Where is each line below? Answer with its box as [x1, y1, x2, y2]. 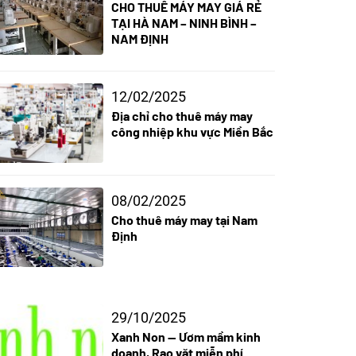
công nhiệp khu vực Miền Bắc [110, 124, 273, 140]
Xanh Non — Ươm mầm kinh [110, 329, 261, 345]
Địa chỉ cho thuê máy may [110, 108, 253, 124]
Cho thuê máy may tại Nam [110, 212, 257, 228]
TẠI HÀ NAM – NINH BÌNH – [110, 15, 257, 31]
